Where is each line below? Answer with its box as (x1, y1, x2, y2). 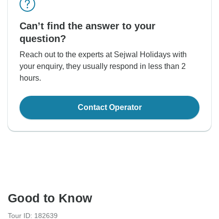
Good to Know (8, 191, 92, 205)
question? (20, 33, 66, 44)
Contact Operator (77, 103, 142, 112)
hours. (20, 74, 41, 83)
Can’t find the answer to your (20, 21, 155, 32)
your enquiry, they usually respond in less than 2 (20, 62, 186, 71)
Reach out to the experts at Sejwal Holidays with (20, 50, 187, 59)
